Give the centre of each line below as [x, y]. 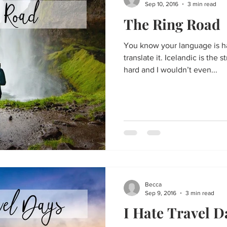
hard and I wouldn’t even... [171, 69]
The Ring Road [172, 24]
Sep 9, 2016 [161, 193]
